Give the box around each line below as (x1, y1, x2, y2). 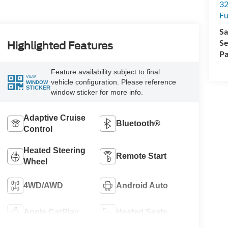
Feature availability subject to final (50, 68, 160, 76)
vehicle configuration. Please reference (50, 78, 176, 86)
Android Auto (116, 181, 168, 190)
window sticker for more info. (50, 88, 143, 96)
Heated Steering (23, 146, 85, 155)
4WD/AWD (23, 181, 63, 190)
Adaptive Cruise (23, 113, 85, 122)
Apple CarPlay (23, 207, 79, 216)
